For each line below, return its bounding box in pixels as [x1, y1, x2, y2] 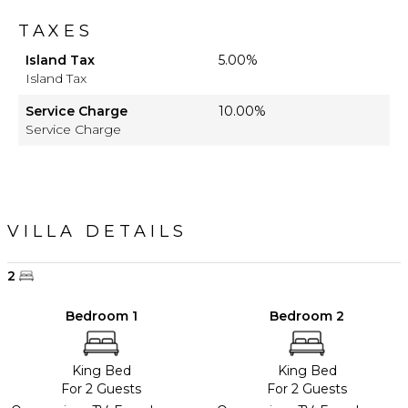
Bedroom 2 [270, 307, 344, 324]
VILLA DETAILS [7, 220, 188, 241]
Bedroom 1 [65, 307, 138, 324]
